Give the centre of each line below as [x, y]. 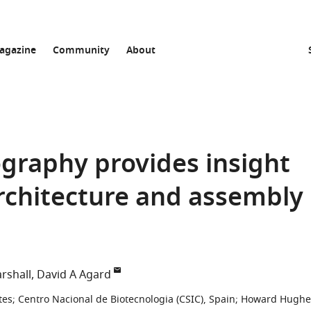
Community [81, 51]
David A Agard [74, 275]
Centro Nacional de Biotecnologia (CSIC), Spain [127, 300]
